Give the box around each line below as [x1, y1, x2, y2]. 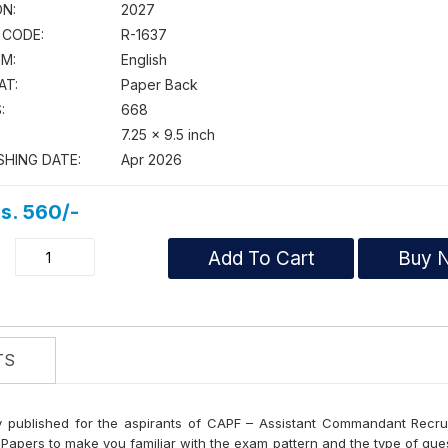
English [121, 51, 167, 69]
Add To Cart [208, 247, 315, 271]
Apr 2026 [121, 151, 182, 169]
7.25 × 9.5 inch [121, 126, 215, 144]
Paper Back [121, 76, 198, 94]
